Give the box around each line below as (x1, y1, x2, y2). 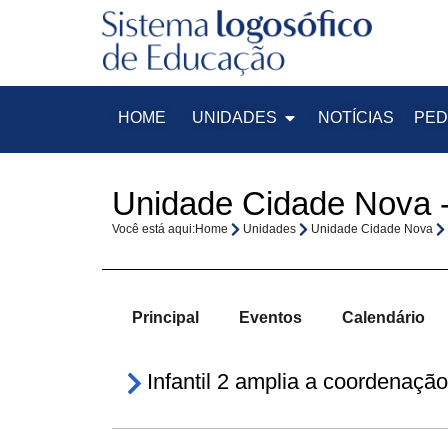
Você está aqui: (112, 221, 195, 236)
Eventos (239, 308, 302, 326)
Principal (132, 308, 199, 326)
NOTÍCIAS (318, 108, 394, 126)
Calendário (342, 308, 425, 326)
